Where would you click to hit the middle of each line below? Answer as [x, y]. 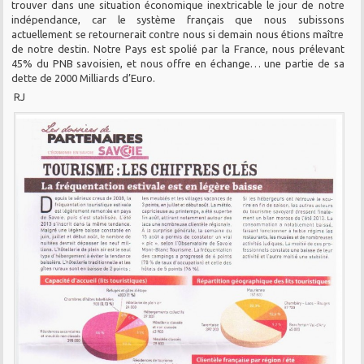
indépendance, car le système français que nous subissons [178, 19]
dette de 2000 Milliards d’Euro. [84, 78]
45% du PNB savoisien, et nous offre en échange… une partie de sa [178, 63]
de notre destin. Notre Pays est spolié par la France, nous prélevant [178, 48]
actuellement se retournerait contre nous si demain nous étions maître [178, 34]
